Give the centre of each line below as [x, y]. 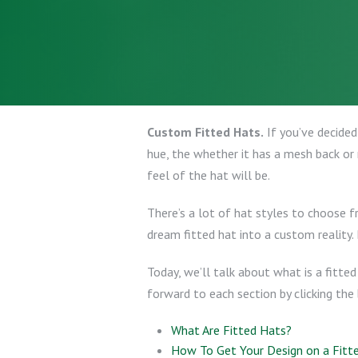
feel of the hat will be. [209, 175]
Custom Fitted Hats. [205, 132]
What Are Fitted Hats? [231, 330]
